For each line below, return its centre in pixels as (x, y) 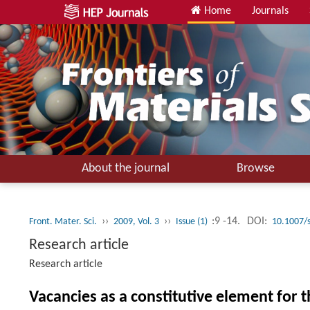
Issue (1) (193, 222)
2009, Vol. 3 (136, 222)
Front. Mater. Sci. (63, 222)
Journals (270, 11)
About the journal (125, 168)
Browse (255, 168)
